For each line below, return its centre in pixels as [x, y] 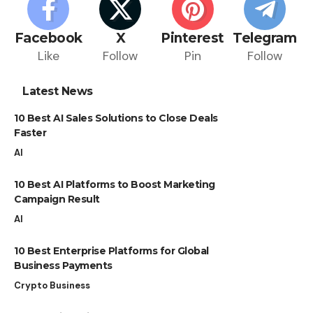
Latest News [58, 92]
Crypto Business [52, 286]
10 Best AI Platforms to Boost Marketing [115, 185]
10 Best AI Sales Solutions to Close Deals [116, 118]
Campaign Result [57, 199]
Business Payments [63, 266]
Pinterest [192, 38]
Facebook [48, 38]
